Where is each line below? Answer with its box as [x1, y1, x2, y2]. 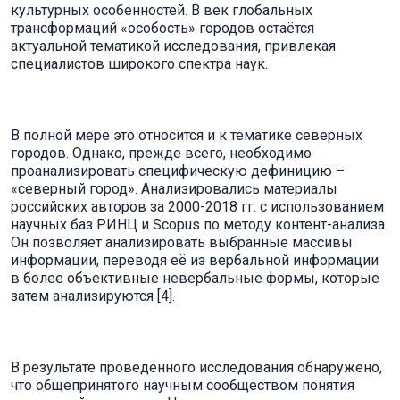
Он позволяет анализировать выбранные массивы [11, 234, 353, 251]
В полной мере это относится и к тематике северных [11, 127, 362, 144]
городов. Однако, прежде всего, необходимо [11, 145, 312, 162]
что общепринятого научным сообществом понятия [11, 377, 354, 394]
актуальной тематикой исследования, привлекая [11, 37, 336, 54]
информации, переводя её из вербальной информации [11, 252, 379, 269]
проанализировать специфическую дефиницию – [11, 162, 345, 179]
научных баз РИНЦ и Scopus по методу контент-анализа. [11, 216, 387, 233]
